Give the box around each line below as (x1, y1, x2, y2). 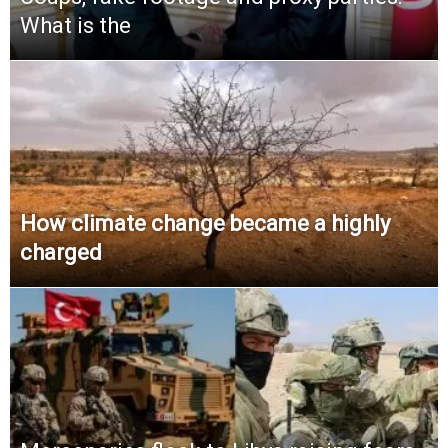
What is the (20, 13, 131, 39)
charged (20, 240, 102, 266)
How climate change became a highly (20, 211, 390, 237)
